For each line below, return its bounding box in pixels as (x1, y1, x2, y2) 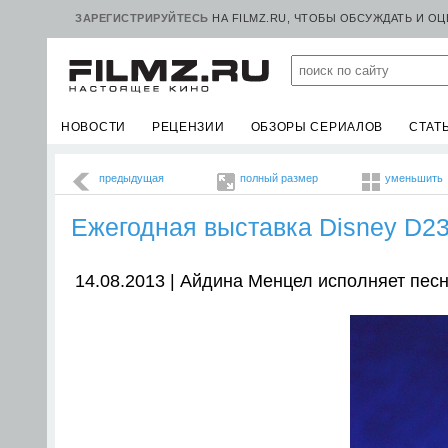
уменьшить (385, 172, 443, 184)
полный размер (240, 172, 318, 184)
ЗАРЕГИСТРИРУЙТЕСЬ (75, 12, 209, 24)
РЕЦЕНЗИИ (151, 120, 225, 134)
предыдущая (99, 172, 164, 184)
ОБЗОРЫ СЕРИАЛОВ (250, 120, 384, 134)
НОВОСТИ (61, 120, 126, 134)
